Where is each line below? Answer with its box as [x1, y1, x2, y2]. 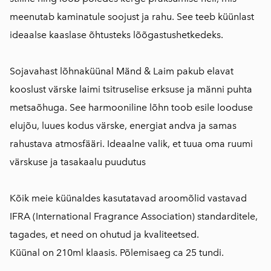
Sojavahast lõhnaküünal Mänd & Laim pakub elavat [10, 65, 233, 77]
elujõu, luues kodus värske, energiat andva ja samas [10, 120, 237, 131]
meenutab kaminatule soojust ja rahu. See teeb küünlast [10, 11, 254, 22]
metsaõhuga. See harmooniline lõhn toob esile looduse [10, 102, 253, 113]
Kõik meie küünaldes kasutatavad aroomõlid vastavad [10, 192, 247, 204]
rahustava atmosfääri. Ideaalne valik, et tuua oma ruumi [10, 138, 253, 149]
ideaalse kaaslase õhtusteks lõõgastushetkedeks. [10, 29, 223, 41]
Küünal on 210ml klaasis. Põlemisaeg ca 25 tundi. [10, 247, 224, 258]
